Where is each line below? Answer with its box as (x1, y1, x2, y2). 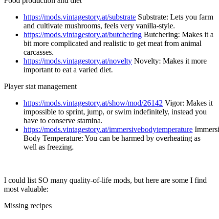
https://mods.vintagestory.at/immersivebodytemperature (23, 125, 193, 134)
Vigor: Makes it (163, 99, 213, 108)
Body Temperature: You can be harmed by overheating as (23, 134, 200, 143)
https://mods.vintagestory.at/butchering (23, 30, 142, 39)
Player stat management (4, 82, 77, 91)
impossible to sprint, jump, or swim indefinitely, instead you (23, 108, 207, 116)
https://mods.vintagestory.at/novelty (23, 57, 132, 66)
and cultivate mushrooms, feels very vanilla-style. (23, 22, 175, 30)
